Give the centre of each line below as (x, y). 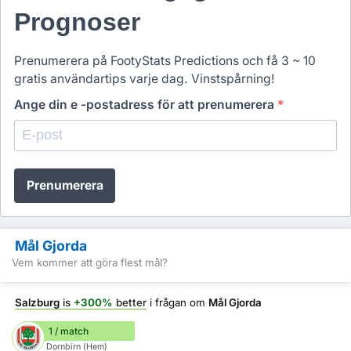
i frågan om (177, 303)
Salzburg (37, 303)
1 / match (69, 331)
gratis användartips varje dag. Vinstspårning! (144, 78)
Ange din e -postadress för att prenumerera (146, 105)
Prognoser (77, 22)
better (130, 303)
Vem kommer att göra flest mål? (90, 263)
